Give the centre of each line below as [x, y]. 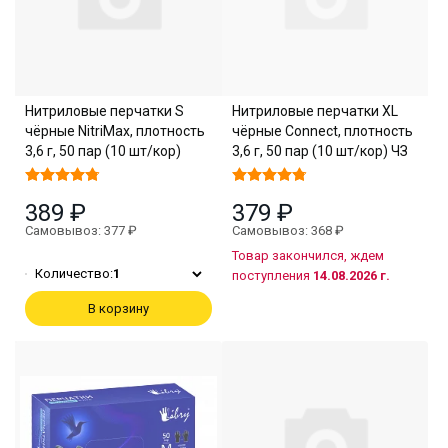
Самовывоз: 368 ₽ [287, 230]
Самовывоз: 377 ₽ [81, 230]
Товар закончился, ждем [307, 255]
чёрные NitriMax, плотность [115, 131]
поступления [272, 275]
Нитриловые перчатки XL [314, 111]
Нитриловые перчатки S [104, 111]
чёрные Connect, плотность [322, 131]
